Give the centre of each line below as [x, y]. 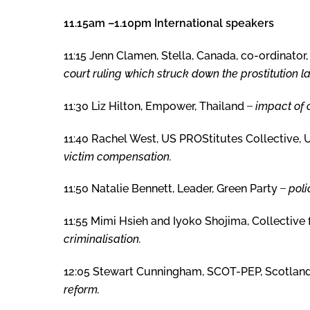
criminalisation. [102, 239]
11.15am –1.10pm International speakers [169, 24]
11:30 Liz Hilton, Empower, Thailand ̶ [159, 106]
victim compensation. [118, 156]
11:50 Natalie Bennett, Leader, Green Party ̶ [176, 189]
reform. [82, 290]
